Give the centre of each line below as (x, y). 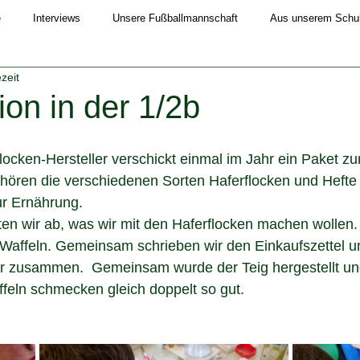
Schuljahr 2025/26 (92, 147)
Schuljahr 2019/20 (63, 82)
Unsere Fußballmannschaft (175, 18)
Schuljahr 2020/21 (178, 82)
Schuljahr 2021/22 (294, 82)
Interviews (57, 18)
